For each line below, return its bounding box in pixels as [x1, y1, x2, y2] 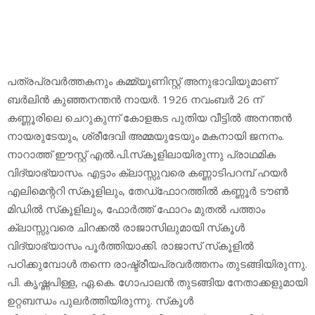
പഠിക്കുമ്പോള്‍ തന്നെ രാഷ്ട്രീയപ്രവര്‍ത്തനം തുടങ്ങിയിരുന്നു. [7, 257, 307, 271]
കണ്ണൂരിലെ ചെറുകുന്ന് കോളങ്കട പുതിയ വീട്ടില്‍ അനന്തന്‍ [7, 110, 292, 125]
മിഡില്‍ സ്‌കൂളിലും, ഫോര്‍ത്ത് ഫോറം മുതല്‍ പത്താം [7, 202, 265, 217]
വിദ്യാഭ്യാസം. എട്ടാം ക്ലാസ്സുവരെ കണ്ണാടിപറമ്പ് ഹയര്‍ [7, 165, 288, 180]
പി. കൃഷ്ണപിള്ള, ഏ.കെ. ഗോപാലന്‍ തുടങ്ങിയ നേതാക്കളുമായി [7, 275, 307, 290]
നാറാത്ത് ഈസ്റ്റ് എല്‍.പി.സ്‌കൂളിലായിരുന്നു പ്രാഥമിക [7, 147, 276, 162]
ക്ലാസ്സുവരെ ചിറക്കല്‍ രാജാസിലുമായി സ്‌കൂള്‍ [7, 220, 245, 235]
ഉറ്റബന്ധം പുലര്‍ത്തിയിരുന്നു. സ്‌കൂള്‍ [7, 293, 193, 308]
